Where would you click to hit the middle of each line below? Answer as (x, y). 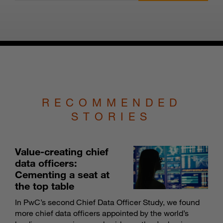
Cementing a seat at (62, 174)
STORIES (111, 116)
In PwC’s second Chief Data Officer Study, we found (107, 202)
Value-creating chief (62, 152)
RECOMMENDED (111, 103)
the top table (45, 186)
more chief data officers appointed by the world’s (102, 213)
